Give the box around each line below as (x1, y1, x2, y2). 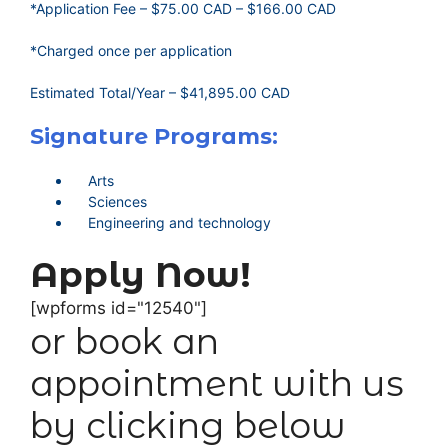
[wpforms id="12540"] (30, 298, 207, 319)
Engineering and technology (72, 214, 271, 232)
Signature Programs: (30, 123, 278, 151)
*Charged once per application (30, 42, 232, 60)
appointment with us (30, 362, 404, 406)
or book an (30, 320, 219, 364)
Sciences (72, 193, 147, 211)
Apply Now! (30, 253, 251, 297)
